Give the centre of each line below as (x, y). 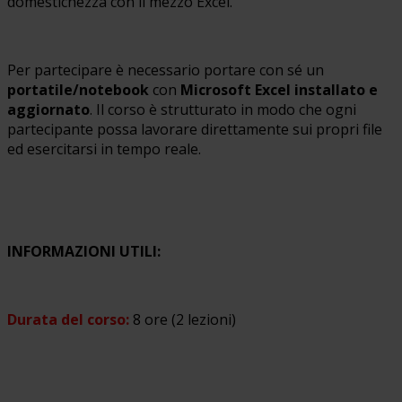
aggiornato (48, 109)
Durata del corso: (68, 319)
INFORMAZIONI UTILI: (84, 251)
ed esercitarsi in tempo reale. (104, 149)
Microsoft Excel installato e (279, 89)
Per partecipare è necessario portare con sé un (166, 70)
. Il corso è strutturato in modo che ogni (223, 109)
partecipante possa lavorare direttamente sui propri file (195, 129)
